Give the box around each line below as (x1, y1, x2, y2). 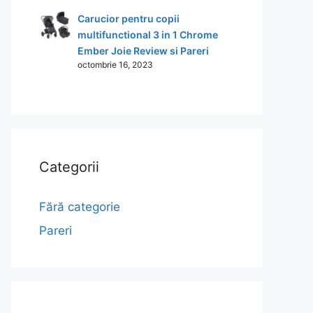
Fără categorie (39, 200, 120, 214)
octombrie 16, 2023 (78, 59, 153, 70)
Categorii (39, 159, 99, 175)
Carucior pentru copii (78, 13, 180, 24)
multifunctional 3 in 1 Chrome (78, 29, 218, 41)
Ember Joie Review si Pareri (78, 45, 209, 57)
